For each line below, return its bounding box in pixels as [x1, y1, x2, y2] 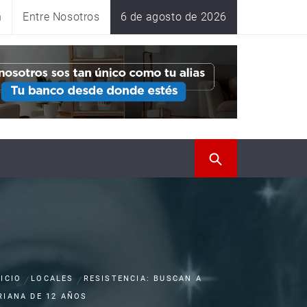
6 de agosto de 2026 [120, 10, 227, 23]
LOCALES [31, 274, 74, 283]
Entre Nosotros [23, 10, 100, 23]
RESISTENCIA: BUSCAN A [83, 274, 202, 283]
